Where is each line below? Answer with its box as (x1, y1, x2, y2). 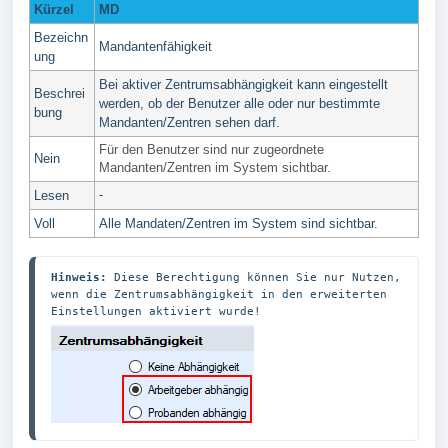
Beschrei (34, 86, 85, 101)
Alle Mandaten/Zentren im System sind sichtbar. (99, 216, 378, 231)
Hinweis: (51, 270, 107, 284)
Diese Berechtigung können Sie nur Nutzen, (107, 270, 401, 284)
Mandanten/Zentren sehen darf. (99, 115, 280, 130)
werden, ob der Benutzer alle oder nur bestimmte (99, 96, 380, 111)
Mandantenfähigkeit (99, 39, 212, 54)
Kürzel (34, 2, 74, 17)
